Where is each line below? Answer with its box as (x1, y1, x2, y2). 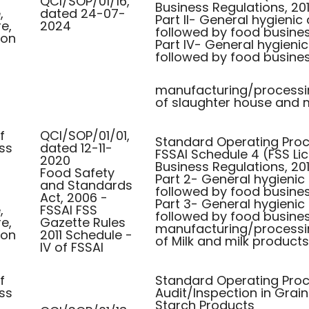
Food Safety (40, 164, 114, 181)
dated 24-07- (40, 5, 126, 22)
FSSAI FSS (40, 201, 97, 219)
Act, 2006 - (40, 189, 108, 206)
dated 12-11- (40, 139, 112, 157)
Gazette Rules (40, 214, 126, 231)
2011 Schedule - (40, 226, 132, 243)
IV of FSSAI (40, 239, 103, 256)
